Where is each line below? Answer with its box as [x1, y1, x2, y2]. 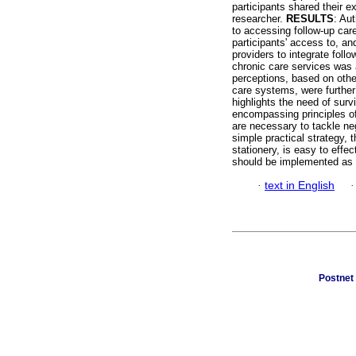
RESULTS [286, 13, 334, 25]
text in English [265, 180, 335, 192]
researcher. [232, 13, 286, 25]
